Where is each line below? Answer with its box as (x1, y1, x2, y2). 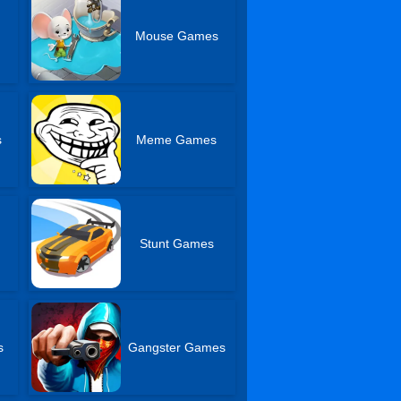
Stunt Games (139, 236, 214, 251)
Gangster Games (127, 340, 226, 354)
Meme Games (136, 132, 218, 147)
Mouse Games (134, 29, 218, 43)
